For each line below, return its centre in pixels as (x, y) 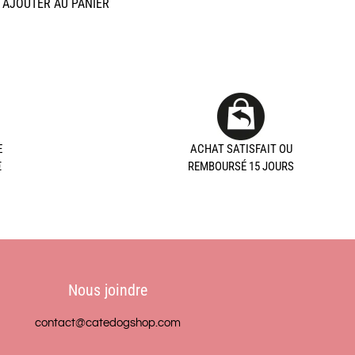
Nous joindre (108, 290)
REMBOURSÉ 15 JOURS (241, 166)
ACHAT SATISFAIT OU (241, 149)
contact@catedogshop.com (108, 323)
